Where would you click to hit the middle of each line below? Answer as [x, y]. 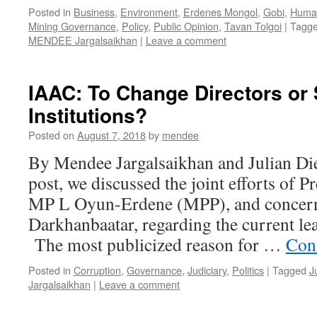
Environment [149, 12]
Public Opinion [186, 26]
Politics [248, 270]
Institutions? [88, 115]
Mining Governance [72, 26]
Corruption [97, 270]
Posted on [51, 135]
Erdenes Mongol [220, 12]
